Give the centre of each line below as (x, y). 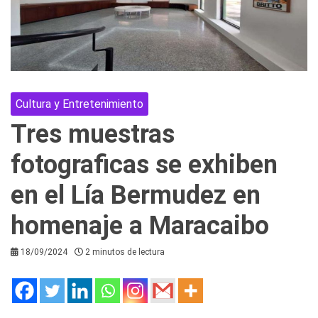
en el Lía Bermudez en (136, 195)
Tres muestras (93, 134)
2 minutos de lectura (125, 252)
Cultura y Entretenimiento (79, 104)
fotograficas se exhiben (144, 164)
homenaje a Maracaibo (140, 225)
